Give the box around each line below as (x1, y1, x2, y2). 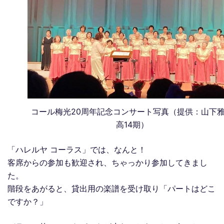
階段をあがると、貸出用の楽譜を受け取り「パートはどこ (7, 183, 215, 194)
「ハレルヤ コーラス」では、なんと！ (7, 144, 146, 155)
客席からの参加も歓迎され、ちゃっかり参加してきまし (7, 157, 207, 168)
